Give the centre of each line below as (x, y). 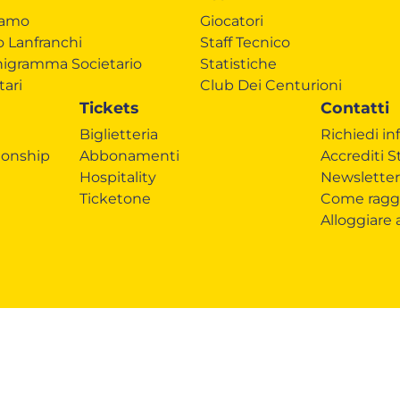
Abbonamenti (130, 155)
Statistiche (238, 63)
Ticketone (116, 198)
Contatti (354, 107)
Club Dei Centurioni (271, 85)
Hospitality (118, 177)
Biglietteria (119, 134)
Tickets (109, 107)
